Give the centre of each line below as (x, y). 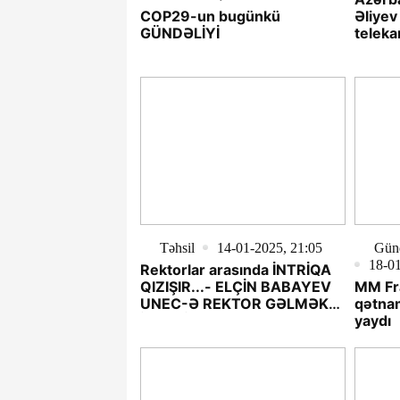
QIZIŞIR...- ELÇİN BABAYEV (236, 286)
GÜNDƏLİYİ (180, 33)
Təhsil (177, 247)
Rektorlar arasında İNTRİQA (236, 269)
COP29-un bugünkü (210, 17)
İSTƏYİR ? (175, 320)
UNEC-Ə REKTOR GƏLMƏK (234, 303)
